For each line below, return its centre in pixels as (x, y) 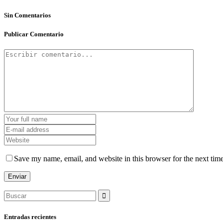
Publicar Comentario (34, 34)
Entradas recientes (30, 217)
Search (14, 194)
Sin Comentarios (27, 15)
